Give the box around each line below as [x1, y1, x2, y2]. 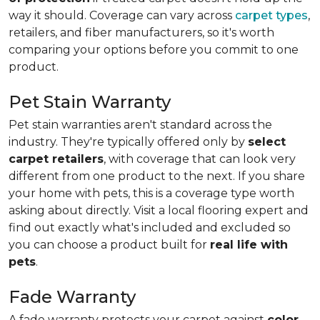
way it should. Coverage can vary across [9, 9, 235, 22]
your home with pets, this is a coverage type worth [9, 186, 294, 200]
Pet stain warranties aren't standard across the [9, 118, 272, 131]
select [248, 135, 286, 149]
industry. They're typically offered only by [9, 135, 248, 149]
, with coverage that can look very [104, 152, 296, 166]
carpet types [235, 9, 308, 22]
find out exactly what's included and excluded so [9, 221, 291, 234]
